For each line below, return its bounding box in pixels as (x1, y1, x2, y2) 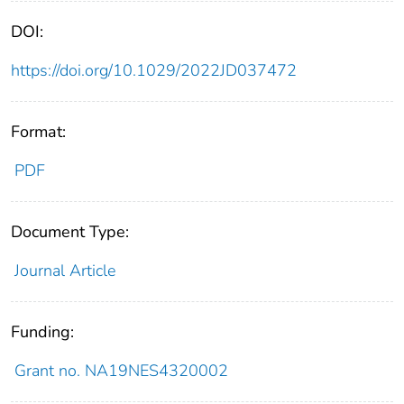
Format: (11, 121, 66, 143)
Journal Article (14, 260, 115, 282)
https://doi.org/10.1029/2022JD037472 (11, 60, 297, 82)
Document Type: (11, 221, 129, 243)
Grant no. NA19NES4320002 (14, 360, 228, 382)
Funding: (11, 321, 74, 344)
